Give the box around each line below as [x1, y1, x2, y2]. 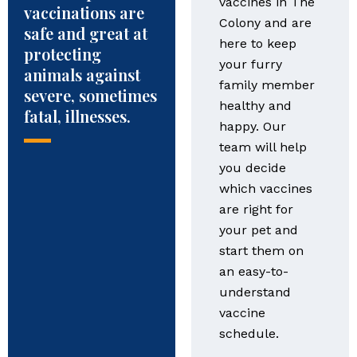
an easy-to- [218, 264, 288, 279]
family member [218, 77, 315, 92]
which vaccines [218, 181, 312, 196]
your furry [218, 57, 282, 72]
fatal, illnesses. [24, 105, 131, 127]
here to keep [218, 36, 296, 51]
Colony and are [218, 15, 312, 30]
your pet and [218, 222, 298, 237]
